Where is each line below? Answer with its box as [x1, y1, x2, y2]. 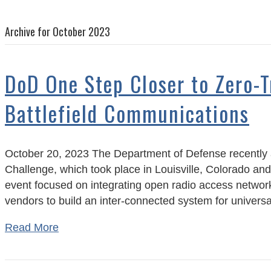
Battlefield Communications [5, 97, 249, 129]
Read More [5, 221, 59, 234]
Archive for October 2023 [5, 24, 110, 39]
